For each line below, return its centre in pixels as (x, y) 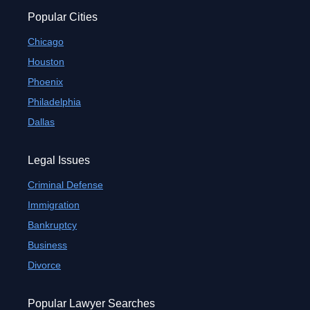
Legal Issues (59, 160)
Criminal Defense (65, 185)
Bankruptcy (52, 225)
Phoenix (45, 82)
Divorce (44, 265)
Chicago (46, 42)
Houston (46, 62)
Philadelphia (54, 102)
